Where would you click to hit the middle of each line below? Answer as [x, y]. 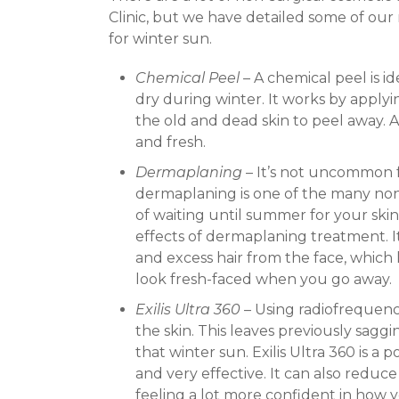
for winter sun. [160, 39]
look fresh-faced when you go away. [264, 280]
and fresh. [171, 142]
